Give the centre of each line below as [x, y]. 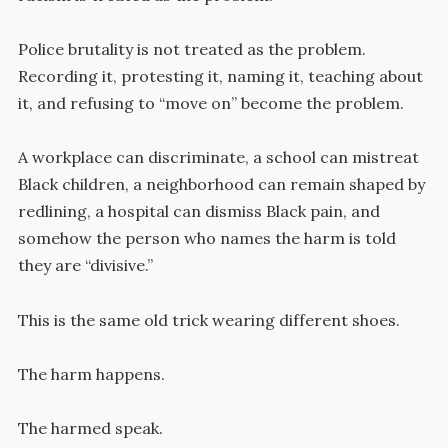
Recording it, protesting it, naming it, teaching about [220, 76]
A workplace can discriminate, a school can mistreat [218, 157]
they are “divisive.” [85, 265]
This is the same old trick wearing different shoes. [208, 319]
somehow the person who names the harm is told [206, 238]
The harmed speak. [90, 427]
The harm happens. [91, 373]
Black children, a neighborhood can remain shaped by [221, 184]
